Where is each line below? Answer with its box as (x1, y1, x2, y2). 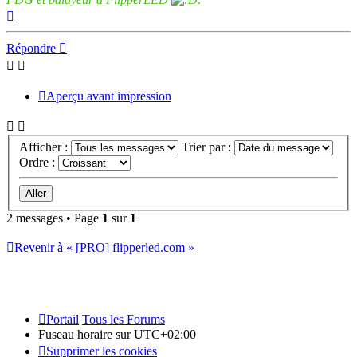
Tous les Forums (82, 312, 165, 327)
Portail (46, 312, 79, 327)
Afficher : (19, 140, 71, 155)
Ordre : (19, 155, 58, 170)
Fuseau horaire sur (38, 328, 134, 342)
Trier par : (182, 140, 234, 155)
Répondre (6, 41, 56, 55)
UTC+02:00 (134, 328, 196, 342)
